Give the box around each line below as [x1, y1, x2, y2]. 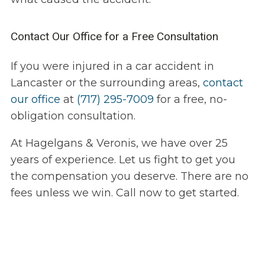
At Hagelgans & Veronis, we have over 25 [10, 137, 228, 150]
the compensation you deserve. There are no [10, 170, 248, 183]
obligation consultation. [10, 109, 138, 123]
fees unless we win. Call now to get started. [10, 186, 239, 200]
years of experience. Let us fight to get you [10, 153, 235, 167]
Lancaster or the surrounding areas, [10, 76, 203, 90]
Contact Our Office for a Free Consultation [10, 30, 218, 44]
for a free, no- [153, 93, 227, 106]
